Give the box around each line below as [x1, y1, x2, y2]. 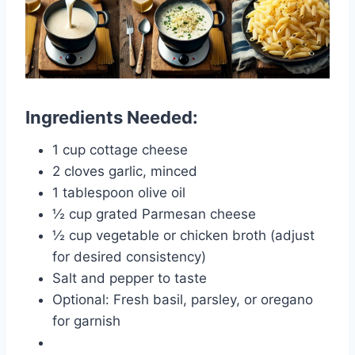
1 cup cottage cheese [52, 141, 188, 158]
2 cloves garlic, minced [52, 162, 197, 179]
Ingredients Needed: [25, 106, 198, 128]
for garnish [52, 312, 120, 329]
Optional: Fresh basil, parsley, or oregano [52, 291, 313, 307]
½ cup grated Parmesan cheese [52, 205, 256, 222]
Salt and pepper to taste [52, 269, 207, 286]
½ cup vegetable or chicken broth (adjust [52, 227, 315, 243]
